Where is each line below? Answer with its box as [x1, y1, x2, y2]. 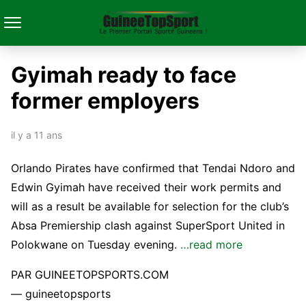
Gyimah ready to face [11, 61, 236, 88]
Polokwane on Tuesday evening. [11, 238, 180, 251]
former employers [11, 87, 199, 114]
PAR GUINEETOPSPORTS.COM [11, 268, 169, 281]
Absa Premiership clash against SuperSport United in [11, 219, 285, 232]
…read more [180, 238, 242, 251]
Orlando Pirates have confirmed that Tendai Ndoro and [11, 161, 295, 175]
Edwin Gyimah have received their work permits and [11, 180, 281, 194]
